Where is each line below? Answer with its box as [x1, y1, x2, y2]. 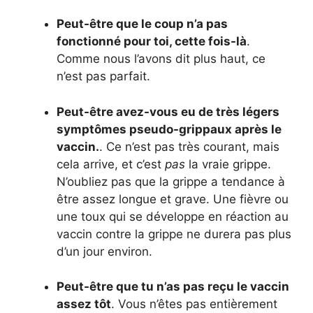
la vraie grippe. [185, 156, 271, 171]
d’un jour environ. [57, 244, 152, 259]
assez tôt [57, 297, 111, 312]
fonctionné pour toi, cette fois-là [57, 34, 247, 49]
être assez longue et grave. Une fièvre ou [57, 191, 289, 206]
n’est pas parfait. [57, 69, 150, 84]
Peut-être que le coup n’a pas [57, 17, 228, 31]
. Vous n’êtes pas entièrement [111, 297, 277, 312]
